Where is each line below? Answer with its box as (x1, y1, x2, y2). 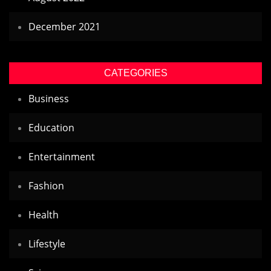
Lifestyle (28, 237, 65, 251)
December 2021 (28, 20, 100, 34)
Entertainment (28, 150, 95, 164)
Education (28, 121, 74, 135)
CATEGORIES (103, 68, 168, 79)
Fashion (28, 179, 64, 193)
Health (28, 208, 59, 222)
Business (28, 92, 69, 106)
